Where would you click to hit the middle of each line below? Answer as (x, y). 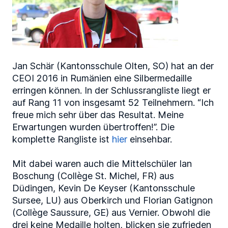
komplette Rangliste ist (62, 139)
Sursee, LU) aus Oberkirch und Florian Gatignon (112, 200)
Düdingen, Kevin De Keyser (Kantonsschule (104, 188)
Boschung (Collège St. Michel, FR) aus (93, 176)
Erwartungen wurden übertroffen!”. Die (93, 127)
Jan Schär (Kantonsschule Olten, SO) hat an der (113, 66)
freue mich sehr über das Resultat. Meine (98, 115)
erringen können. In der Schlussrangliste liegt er (111, 90)
